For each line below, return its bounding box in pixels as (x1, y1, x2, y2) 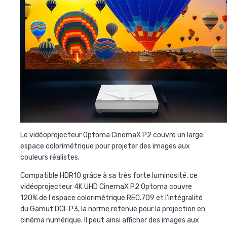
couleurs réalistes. (20, 153, 80, 162)
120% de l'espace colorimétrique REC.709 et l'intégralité (20, 194, 203, 203)
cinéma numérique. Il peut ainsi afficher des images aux (20, 216, 199, 225)
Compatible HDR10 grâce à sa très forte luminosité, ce (20, 171, 198, 180)
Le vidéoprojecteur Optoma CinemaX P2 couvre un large (20, 131, 203, 140)
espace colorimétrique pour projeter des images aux (20, 142, 190, 151)
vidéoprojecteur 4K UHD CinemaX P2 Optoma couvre (20, 182, 192, 192)
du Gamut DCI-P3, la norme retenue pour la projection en (20, 205, 205, 214)
